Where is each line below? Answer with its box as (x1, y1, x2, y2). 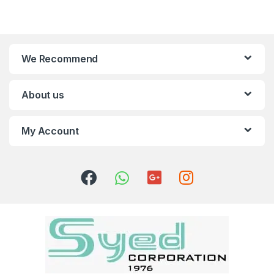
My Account (21, 125, 79, 138)
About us (21, 89, 64, 102)
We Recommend (21, 53, 98, 65)
